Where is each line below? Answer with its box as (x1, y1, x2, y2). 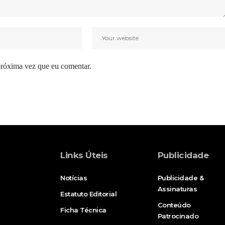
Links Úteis (60, 150, 108, 161)
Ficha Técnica (60, 206, 106, 214)
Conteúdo (157, 201, 191, 209)
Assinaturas (157, 185, 197, 193)
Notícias (60, 174, 87, 182)
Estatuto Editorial (60, 190, 117, 198)
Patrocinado (157, 212, 199, 220)
